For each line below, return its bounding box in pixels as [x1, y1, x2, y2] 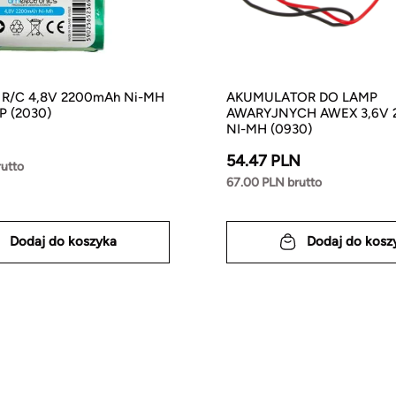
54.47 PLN [226, 150, 301, 171]
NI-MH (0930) [226, 120, 312, 137]
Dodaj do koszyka [10, 233, 117, 250]
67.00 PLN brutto [226, 174, 322, 190]
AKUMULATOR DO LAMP [226, 88, 377, 105]
